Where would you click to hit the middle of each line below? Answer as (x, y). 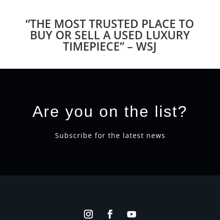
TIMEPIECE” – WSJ (110, 46)
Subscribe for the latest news (110, 135)
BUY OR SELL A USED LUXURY (110, 35)
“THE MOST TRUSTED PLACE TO (110, 23)
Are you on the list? (110, 111)
